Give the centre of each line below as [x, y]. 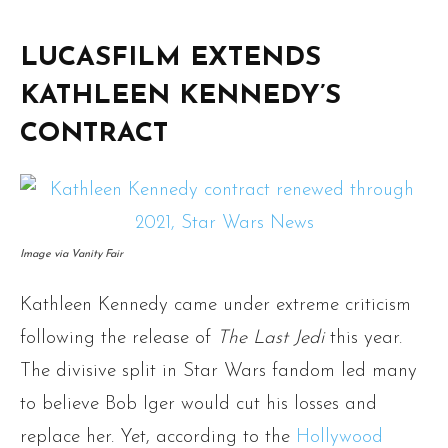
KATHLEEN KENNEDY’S [180, 96]
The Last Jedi [270, 338]
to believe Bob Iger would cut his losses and [198, 404]
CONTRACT [94, 134]
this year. [363, 338]
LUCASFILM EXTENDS [170, 58]
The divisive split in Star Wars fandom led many [218, 371]
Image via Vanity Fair [71, 254]
